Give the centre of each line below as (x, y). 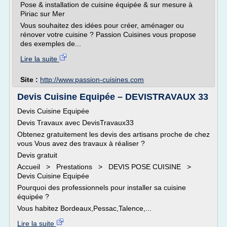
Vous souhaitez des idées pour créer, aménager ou (102, 25)
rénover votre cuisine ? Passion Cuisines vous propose (108, 34)
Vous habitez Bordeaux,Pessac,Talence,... (84, 208)
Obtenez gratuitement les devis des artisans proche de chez (113, 134)
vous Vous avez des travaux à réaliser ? (81, 143)
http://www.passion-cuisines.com (92, 80)
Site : (30, 80)
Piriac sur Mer (43, 14)
